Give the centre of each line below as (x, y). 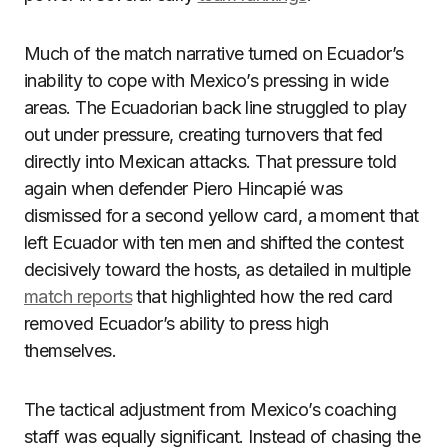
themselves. (70, 350)
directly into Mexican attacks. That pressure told (210, 161)
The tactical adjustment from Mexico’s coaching (210, 409)
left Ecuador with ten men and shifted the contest (214, 242)
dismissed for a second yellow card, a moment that (221, 215)
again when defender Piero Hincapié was (183, 188)
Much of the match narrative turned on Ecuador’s (214, 53)
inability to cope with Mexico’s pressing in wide (206, 80)
